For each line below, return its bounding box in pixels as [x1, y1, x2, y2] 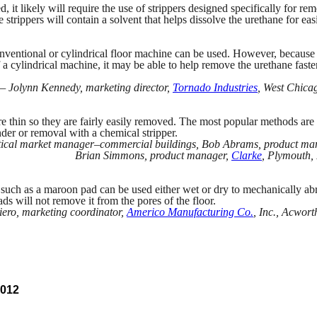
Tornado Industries [173, 81, 258, 93]
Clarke [231, 149, 262, 161]
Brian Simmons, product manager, [75, 149, 231, 161]
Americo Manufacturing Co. [127, 205, 253, 218]
